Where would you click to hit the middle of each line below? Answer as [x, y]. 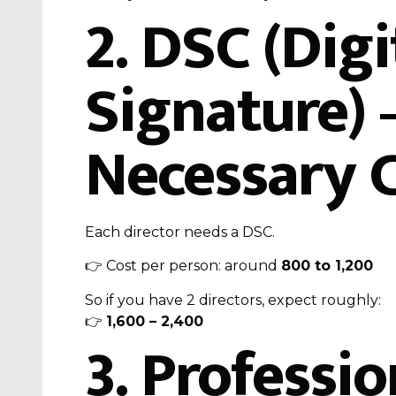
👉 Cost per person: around [183, 266]
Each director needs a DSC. [180, 232]
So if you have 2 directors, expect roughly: [233, 300]
